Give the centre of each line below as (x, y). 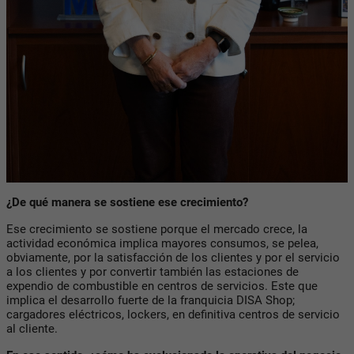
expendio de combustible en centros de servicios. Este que (162, 286)
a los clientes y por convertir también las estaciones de (153, 271)
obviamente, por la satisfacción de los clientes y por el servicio (173, 257)
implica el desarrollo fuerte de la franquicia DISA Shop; (151, 300)
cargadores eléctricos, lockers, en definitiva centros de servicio (173, 314)
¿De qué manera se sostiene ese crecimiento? (127, 202)
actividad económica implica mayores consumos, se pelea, (162, 243)
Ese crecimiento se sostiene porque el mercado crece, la (157, 229)
